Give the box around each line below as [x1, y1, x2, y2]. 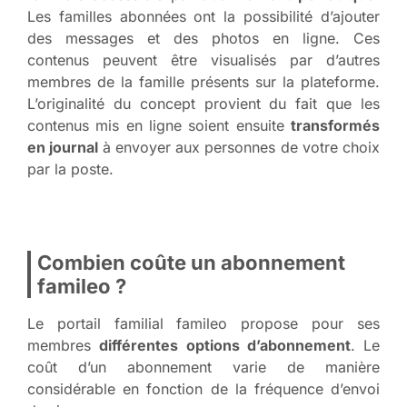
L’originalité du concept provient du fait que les [27, 94, 380, 113]
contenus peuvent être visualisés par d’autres [27, 50, 380, 69]
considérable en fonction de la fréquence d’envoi [27, 379, 380, 398]
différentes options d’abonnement [99, 335, 351, 354]
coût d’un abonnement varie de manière [27, 357, 380, 376]
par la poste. [27, 159, 118, 178]
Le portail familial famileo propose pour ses [27, 313, 380, 333]
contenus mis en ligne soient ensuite [27, 115, 291, 134]
